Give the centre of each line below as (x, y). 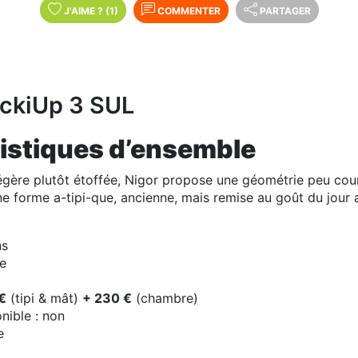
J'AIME (80, 10)
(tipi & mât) (44, 298)
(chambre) (165, 298)
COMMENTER (187, 10)
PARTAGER (285, 10)
